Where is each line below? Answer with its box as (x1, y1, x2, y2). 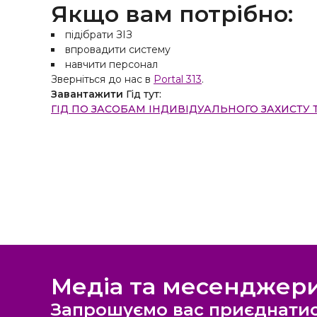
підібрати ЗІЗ (65, 28, 132, 41)
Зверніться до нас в (51, 73, 154, 86)
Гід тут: (123, 88, 161, 100)
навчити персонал (65, 58, 158, 71)
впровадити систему (65, 43, 171, 56)
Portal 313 (154, 73, 202, 86)
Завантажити (51, 88, 123, 100)
